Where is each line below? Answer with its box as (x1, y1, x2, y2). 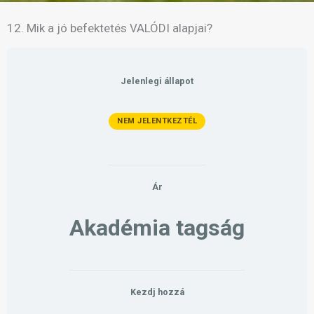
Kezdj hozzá (130, 287, 184, 298)
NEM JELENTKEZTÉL (117, 116, 197, 125)
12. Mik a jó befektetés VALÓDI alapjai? (7, 21, 212, 35)
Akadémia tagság (69, 214, 245, 241)
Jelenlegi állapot (121, 76, 193, 86)
